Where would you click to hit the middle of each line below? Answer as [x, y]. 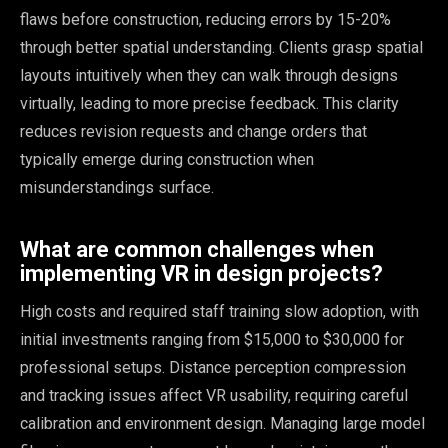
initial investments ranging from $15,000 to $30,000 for [212, 340]
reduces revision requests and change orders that [193, 132]
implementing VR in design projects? [201, 274]
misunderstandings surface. [117, 188]
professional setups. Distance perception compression [213, 368]
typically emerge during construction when [167, 160]
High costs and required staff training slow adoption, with [219, 312]
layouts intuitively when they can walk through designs [209, 76]
